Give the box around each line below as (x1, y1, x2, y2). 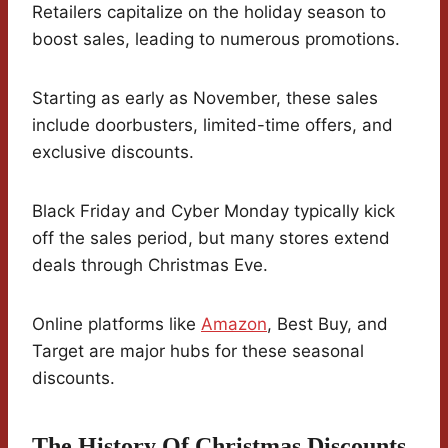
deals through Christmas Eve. (32, 255, 268, 276)
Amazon (201, 314, 267, 335)
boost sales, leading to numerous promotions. (32, 29, 400, 50)
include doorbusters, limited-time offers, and (32, 115, 393, 136)
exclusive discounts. (32, 142, 194, 163)
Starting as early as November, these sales (32, 88, 378, 109)
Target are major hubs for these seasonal (32, 341, 364, 362)
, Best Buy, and (267, 314, 388, 335)
